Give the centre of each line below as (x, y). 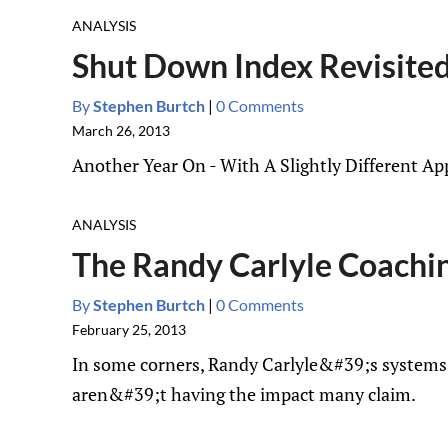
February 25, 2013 (129, 329)
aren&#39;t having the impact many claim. (244, 394)
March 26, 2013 (121, 130)
